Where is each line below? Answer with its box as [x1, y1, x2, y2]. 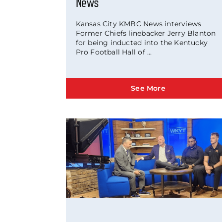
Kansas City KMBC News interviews [75, 19, 202, 28]
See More [131, 84, 166, 93]
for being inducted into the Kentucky [75, 38, 208, 47]
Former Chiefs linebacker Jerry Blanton [75, 28, 216, 38]
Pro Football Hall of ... [75, 47, 152, 56]
